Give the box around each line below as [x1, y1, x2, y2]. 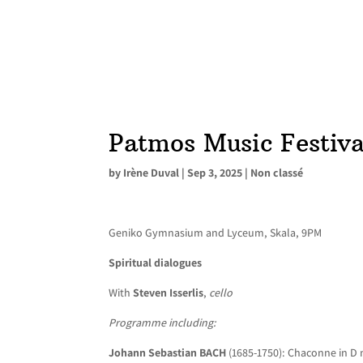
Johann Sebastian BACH [109, 345, 227, 360]
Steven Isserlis [133, 285, 204, 300]
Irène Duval [123, 165, 180, 180]
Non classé [250, 165, 304, 180]
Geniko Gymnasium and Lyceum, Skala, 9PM [109, 225, 322, 240]
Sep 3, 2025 [187, 165, 243, 180]
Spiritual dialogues [109, 255, 204, 270]
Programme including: [109, 315, 217, 330]
